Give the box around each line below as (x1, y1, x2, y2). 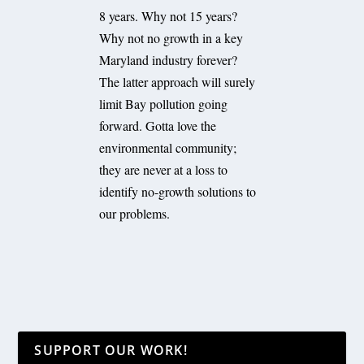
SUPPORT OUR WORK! (34, 341, 188, 360)
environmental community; (99, 139, 237, 157)
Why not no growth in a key (99, 29, 244, 47)
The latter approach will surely (99, 73, 256, 91)
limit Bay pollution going (99, 95, 228, 113)
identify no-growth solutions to (99, 183, 257, 201)
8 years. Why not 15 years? (99, 7, 238, 25)
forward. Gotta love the (99, 117, 217, 135)
